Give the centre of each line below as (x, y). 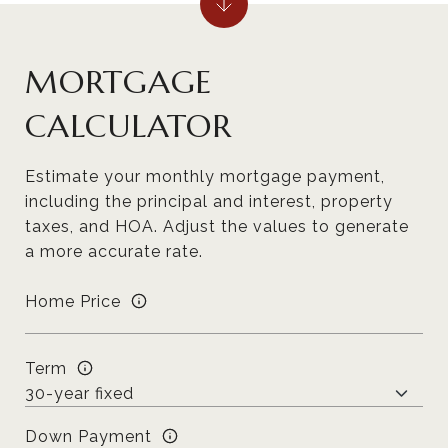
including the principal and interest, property (209, 201)
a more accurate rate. (114, 251)
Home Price (73, 301)
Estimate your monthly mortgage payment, (205, 176)
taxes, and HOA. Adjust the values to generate (217, 226)
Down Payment (88, 436)
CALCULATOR (128, 126)
